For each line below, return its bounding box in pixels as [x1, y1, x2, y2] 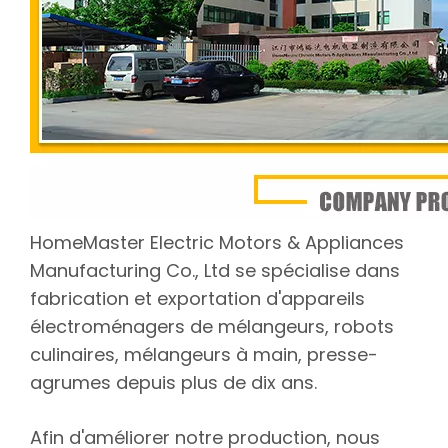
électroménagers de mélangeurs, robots [30, 314, 394, 339]
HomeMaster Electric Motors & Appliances [30, 230, 404, 255]
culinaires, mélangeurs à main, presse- [30, 342, 378, 367]
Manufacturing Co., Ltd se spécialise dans [30, 258, 400, 283]
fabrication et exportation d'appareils [30, 286, 365, 311]
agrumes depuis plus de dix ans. [30, 370, 317, 395]
